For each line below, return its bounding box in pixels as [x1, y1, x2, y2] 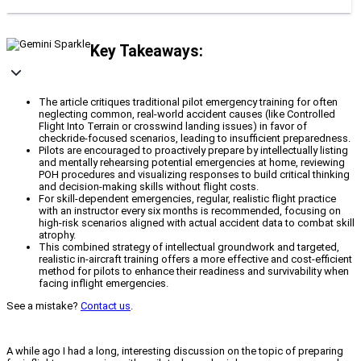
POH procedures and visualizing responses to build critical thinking [39, 168, 350, 181]
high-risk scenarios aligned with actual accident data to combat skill [39, 217, 355, 230]
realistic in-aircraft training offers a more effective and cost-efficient [39, 253, 352, 266]
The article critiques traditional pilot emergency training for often [39, 96, 338, 109]
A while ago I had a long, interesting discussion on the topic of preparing [6, 345, 343, 358]
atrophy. [39, 229, 76, 242]
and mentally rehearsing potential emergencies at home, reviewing [39, 156, 345, 169]
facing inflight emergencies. [39, 277, 168, 290]
